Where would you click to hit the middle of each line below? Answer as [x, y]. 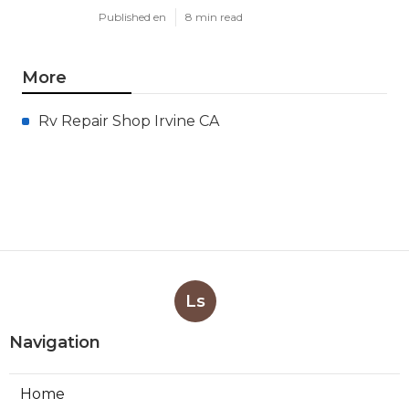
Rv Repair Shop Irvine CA [129, 121]
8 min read [214, 16]
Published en [132, 16]
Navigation [55, 342]
